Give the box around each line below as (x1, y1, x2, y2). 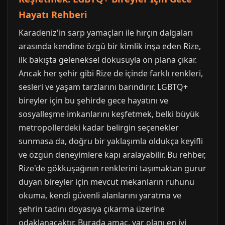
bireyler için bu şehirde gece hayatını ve (19, 95, 168, 106)
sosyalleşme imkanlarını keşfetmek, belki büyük (19, 108, 199, 120)
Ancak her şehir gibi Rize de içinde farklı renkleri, (19, 68, 203, 79)
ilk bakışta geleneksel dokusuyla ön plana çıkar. (19, 54, 197, 65)
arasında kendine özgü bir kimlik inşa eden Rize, (19, 41, 201, 52)
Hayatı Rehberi (19, 8, 87, 21)
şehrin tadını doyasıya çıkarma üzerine (19, 203, 165, 214)
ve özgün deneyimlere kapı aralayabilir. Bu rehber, (19, 149, 206, 160)
